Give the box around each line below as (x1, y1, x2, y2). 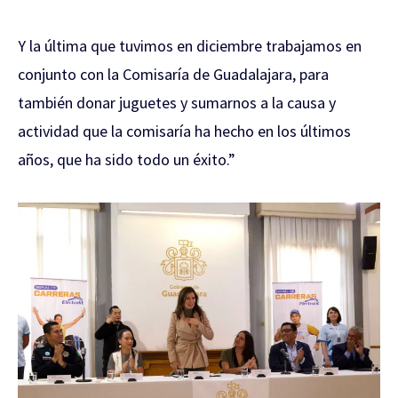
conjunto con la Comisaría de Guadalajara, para (18, 63, 329, 84)
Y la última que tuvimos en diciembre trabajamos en (18, 35, 362, 56)
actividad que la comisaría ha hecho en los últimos (18, 120, 351, 141)
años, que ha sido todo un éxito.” (18, 148, 235, 170)
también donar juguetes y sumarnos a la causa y (18, 92, 336, 113)
